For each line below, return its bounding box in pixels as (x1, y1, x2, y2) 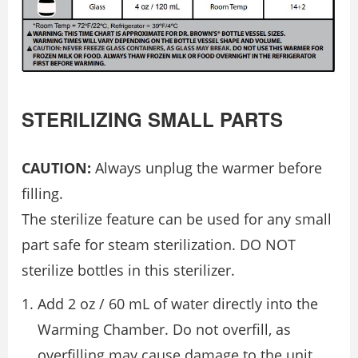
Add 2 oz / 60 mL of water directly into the (38, 294, 318, 314)
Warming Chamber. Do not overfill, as (38, 320, 291, 340)
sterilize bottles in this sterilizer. (22, 261, 235, 280)
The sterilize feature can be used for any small (22, 209, 332, 229)
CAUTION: (22, 158, 91, 178)
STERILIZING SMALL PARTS (22, 105, 283, 133)
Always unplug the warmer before (91, 158, 322, 178)
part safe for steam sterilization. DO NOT (22, 235, 296, 255)
